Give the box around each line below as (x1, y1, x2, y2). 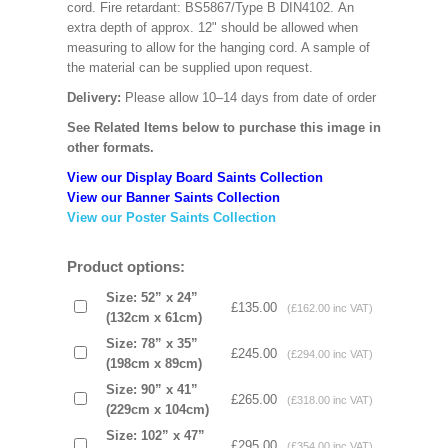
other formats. (66, 140, 154, 155)
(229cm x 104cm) (105, 402, 209, 417)
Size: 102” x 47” (105, 428, 205, 443)
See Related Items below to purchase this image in (66, 120, 381, 135)
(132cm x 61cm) (105, 310, 202, 325)
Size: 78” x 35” (105, 336, 198, 351)
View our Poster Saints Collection (66, 210, 276, 225)
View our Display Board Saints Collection (66, 170, 323, 185)
